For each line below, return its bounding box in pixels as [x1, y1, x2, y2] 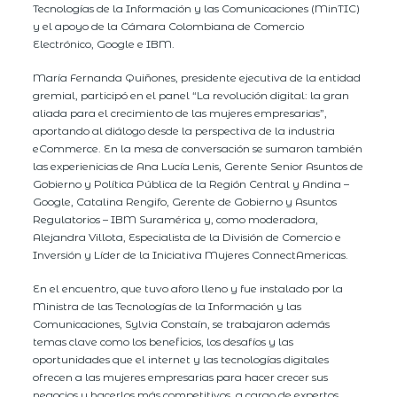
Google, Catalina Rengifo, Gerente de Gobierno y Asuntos [33, 194, 338, 208]
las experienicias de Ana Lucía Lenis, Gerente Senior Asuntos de [33, 159, 364, 173]
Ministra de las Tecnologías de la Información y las [33, 299, 302, 313]
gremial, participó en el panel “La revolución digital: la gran [33, 88, 350, 102]
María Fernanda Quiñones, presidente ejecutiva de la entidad [33, 70, 362, 84]
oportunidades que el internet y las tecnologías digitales [33, 352, 330, 366]
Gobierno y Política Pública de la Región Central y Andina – [33, 176, 350, 191]
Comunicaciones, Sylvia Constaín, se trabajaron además [33, 316, 331, 331]
